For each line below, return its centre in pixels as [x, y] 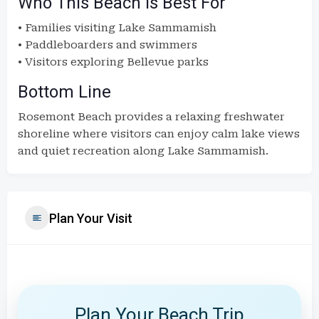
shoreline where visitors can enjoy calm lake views [159, 134]
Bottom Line [64, 92]
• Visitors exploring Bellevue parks [113, 62]
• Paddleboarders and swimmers [108, 45]
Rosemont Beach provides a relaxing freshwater [151, 117]
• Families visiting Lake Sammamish [117, 28]
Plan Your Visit [91, 218]
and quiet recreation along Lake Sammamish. [143, 151]
